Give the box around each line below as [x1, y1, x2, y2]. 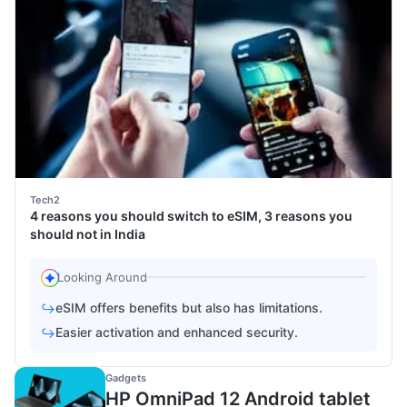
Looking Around [57, 270, 147, 285]
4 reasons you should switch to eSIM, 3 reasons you [30, 208, 352, 224]
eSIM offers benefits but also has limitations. [55, 300, 323, 316]
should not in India [30, 226, 145, 243]
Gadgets [105, 372, 146, 385]
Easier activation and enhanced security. [55, 324, 298, 341]
